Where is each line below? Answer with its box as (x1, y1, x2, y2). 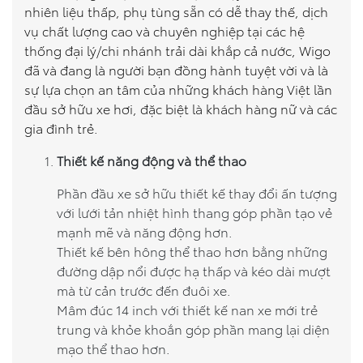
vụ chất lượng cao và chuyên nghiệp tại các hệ (24, 21, 305, 40)
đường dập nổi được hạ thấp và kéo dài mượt (57, 261, 331, 280)
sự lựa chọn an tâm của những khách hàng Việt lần (24, 79, 332, 98)
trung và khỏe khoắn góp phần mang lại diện (57, 319, 330, 338)
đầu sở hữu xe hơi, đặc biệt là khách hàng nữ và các (24, 99, 337, 117)
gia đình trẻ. (24, 118, 98, 137)
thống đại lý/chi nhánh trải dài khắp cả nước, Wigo (24, 41, 331, 59)
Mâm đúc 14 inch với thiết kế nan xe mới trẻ (57, 300, 318, 318)
